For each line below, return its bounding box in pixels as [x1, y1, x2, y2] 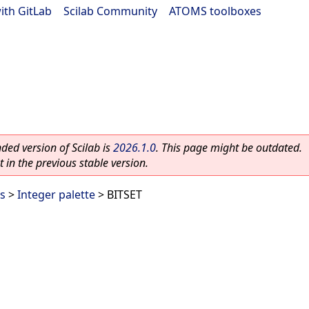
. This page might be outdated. [156, 140, 302, 155]
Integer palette [17, 187, 95, 202]
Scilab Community [63, 3, 157, 19]
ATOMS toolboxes [169, 3, 261, 19]
